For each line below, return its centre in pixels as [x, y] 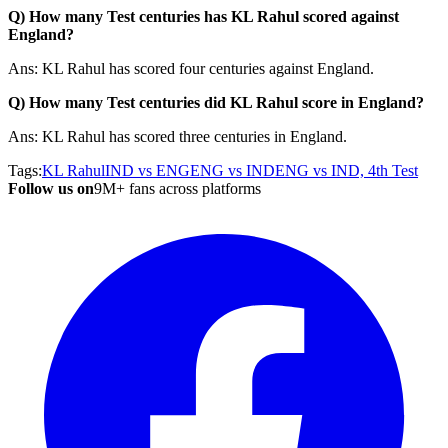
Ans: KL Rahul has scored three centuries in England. [177, 136]
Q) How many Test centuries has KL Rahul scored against [203, 16]
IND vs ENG [147, 170]
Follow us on [51, 188]
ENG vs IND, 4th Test [346, 170]
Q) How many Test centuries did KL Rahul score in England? [216, 102]
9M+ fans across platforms [177, 188]
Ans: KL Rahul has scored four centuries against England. [191, 68]
